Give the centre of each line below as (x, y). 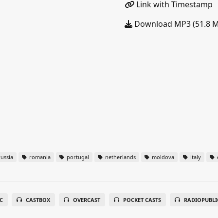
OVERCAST (86, 200)
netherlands (120, 157)
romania (39, 157)
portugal (77, 157)
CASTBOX (38, 200)
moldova (162, 157)
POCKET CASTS (142, 200)
